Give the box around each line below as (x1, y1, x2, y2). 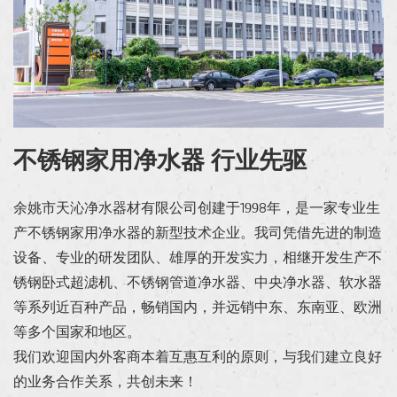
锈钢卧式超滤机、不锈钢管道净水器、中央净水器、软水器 (13, 276, 382, 291)
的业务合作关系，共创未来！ (13, 375, 198, 390)
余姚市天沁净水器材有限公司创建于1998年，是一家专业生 (13, 201, 380, 216)
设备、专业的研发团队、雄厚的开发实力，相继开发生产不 (13, 251, 382, 266)
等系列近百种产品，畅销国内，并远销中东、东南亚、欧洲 (13, 300, 382, 315)
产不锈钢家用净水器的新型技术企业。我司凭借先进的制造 (13, 226, 382, 241)
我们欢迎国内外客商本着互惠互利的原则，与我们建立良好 (13, 350, 382, 365)
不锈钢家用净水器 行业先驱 (13, 149, 307, 174)
